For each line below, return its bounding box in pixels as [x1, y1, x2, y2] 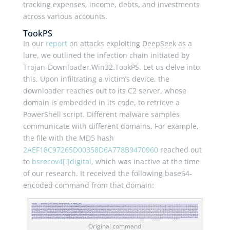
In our [23, 38, 46, 48]
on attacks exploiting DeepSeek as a [67, 38, 192, 48]
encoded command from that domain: [23, 180, 154, 190]
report [45, 38, 67, 48]
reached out [158, 144, 202, 155]
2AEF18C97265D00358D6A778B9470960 [23, 144, 158, 155]
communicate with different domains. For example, [23, 121, 199, 131]
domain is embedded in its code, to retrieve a [23, 97, 180, 107]
